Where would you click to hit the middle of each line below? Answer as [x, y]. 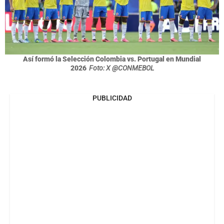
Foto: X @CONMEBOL [121, 68]
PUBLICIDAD [112, 98]
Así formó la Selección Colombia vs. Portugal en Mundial [112, 59]
